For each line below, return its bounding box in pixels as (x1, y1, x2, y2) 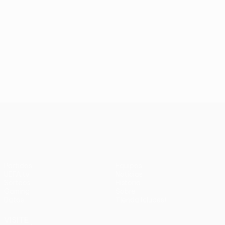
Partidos (4, 162, 32, 170)
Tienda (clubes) (116, 196, 166, 204)
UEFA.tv (4, 170, 30, 178)
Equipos (116, 162, 142, 170)
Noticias (116, 170, 143, 178)
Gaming (4, 187, 30, 195)
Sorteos (4, 179, 31, 187)
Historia (116, 179, 141, 187)
